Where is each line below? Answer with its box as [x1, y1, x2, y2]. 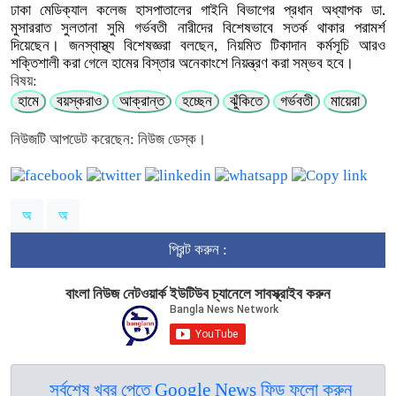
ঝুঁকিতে [230, 92, 263, 110]
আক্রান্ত [119, 92, 164, 110]
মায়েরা [331, 92, 360, 110]
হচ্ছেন [182, 92, 212, 110]
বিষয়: [11, 72, 37, 89]
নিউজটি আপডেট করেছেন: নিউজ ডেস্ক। [11, 130, 206, 148]
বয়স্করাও [57, 92, 102, 110]
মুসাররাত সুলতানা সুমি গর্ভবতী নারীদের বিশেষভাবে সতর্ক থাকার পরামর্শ [11, 19, 385, 36]
